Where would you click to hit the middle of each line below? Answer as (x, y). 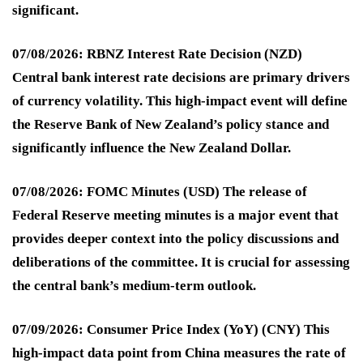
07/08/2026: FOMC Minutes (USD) (116, 192)
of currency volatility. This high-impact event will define (180, 101)
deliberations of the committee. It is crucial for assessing (181, 263)
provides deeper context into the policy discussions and (175, 239)
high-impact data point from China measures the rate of (179, 353)
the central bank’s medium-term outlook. (134, 286)
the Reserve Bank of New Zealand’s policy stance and (171, 125)
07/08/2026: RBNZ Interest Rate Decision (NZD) (157, 54)
